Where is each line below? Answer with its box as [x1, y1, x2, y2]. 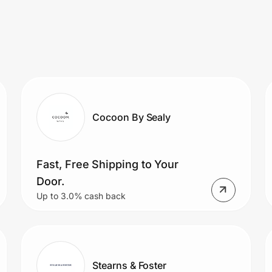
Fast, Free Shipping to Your [36, 157, 179, 171]
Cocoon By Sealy [92, 110, 171, 123]
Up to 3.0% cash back [36, 190, 126, 201]
